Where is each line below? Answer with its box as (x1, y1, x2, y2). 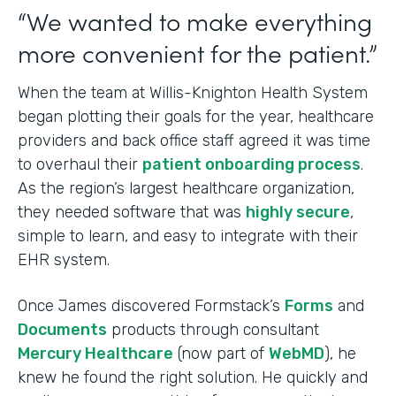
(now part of (173, 343, 269, 363)
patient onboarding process (142, 154, 361, 174)
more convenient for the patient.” (18, 34, 377, 70)
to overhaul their (18, 154, 142, 174)
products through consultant (107, 319, 319, 339)
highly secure (246, 202, 350, 222)
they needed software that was (18, 202, 246, 222)
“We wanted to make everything (18, 2, 372, 38)
